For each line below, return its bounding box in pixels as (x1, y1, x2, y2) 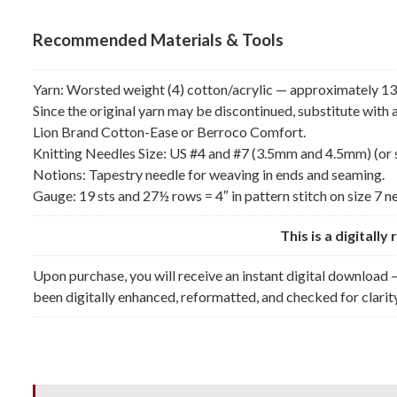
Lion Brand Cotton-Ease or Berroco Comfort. (33, 122, 306, 140)
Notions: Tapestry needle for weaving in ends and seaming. (33, 165, 385, 183)
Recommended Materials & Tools (33, 29, 284, 50)
